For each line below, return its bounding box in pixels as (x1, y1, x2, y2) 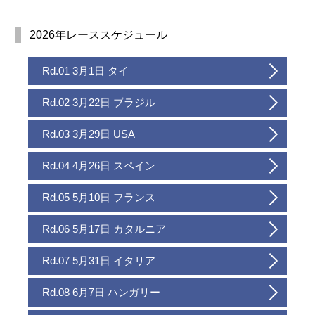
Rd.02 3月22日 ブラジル (42, 96, 156, 109)
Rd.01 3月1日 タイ (42, 65, 129, 77)
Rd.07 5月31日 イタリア (42, 255, 156, 267)
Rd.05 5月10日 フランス (42, 191, 156, 204)
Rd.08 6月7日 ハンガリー (42, 286, 161, 299)
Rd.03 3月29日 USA (42, 128, 136, 141)
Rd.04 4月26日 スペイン (42, 160, 156, 172)
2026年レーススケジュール (30, 29, 167, 41)
